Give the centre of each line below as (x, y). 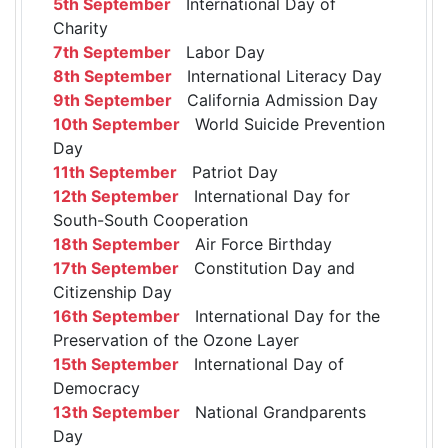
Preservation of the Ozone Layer (176, 340)
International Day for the (280, 316)
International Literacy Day (277, 76)
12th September (116, 196)
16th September (116, 316)
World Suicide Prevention (282, 124)
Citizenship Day (112, 292)
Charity (80, 28)
